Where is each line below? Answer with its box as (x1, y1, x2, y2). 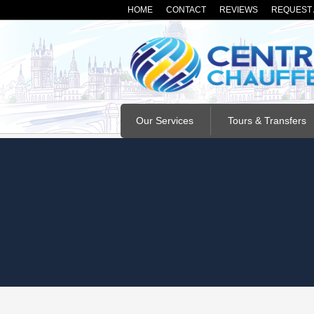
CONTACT (166, 5, 206, 15)
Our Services (136, 115, 193, 126)
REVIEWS (219, 5, 258, 15)
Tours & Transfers (228, 115, 306, 126)
